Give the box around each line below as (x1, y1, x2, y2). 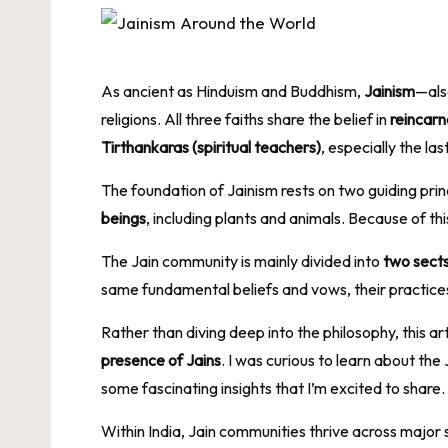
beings (101, 207, 146, 228)
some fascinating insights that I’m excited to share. (101, 377, 445, 398)
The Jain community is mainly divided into (101, 250, 383, 271)
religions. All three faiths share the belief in (101, 108, 390, 129)
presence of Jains (101, 349, 221, 370)
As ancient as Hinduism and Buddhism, (101, 80, 364, 101)
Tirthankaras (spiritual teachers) (101, 136, 321, 157)
